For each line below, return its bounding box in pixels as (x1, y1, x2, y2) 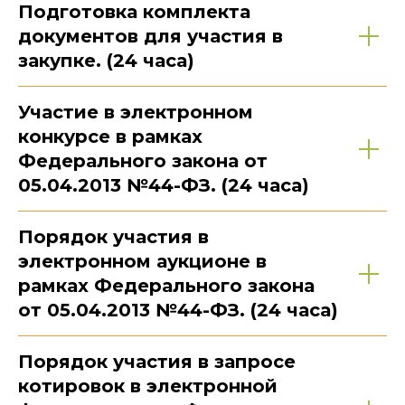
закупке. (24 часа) (18, 50, 194, 72)
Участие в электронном (18, 101, 253, 124)
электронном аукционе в (18, 250, 267, 273)
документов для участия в (18, 25, 283, 48)
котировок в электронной (18, 375, 278, 398)
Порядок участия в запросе (18, 351, 296, 373)
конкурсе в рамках (18, 126, 202, 148)
